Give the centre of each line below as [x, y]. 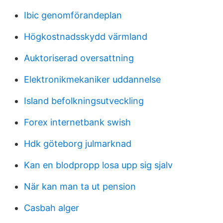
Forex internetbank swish [77, 122]
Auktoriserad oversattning [79, 58]
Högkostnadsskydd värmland [86, 37]
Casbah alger [52, 208]
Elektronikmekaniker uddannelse [92, 79]
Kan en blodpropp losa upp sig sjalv [98, 165]
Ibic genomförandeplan [73, 15]
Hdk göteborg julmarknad [78, 144]
